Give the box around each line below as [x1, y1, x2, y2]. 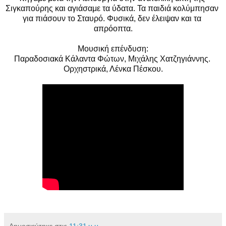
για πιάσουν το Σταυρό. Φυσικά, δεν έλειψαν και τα [23, 14, 201, 23]
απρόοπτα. [93, 24, 133, 33]
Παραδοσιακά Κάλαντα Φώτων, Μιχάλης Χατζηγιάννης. [14, 54, 210, 63]
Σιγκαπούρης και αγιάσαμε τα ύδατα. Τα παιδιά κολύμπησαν [6, 4, 218, 13]
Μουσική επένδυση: [78, 44, 148, 53]
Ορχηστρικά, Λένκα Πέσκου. [63, 64, 163, 73]
